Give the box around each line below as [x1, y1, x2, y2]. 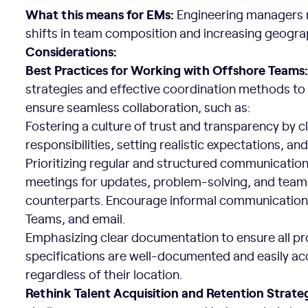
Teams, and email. [25, 210, 126, 228]
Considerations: [25, 42, 118, 60]
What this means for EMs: [25, 5, 175, 23]
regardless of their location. [25, 265, 183, 283]
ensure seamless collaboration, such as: [25, 98, 251, 116]
